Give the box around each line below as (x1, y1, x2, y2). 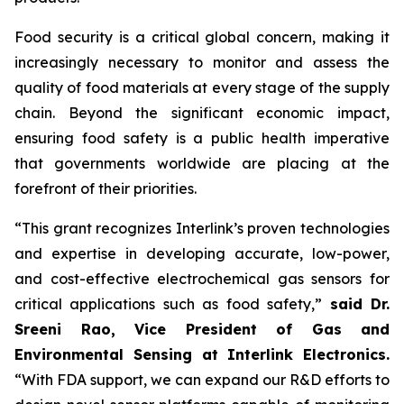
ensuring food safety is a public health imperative (14, 129, 390, 147)
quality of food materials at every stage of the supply (14, 78, 390, 96)
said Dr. (329, 295, 390, 313)
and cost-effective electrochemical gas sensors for (14, 270, 390, 288)
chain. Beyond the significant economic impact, (14, 104, 390, 122)
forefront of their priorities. (14, 179, 197, 197)
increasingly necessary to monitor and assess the (14, 53, 390, 71)
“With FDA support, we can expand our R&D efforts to (14, 371, 390, 389)
